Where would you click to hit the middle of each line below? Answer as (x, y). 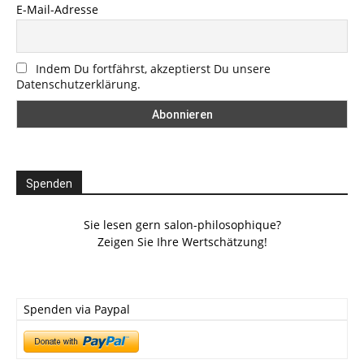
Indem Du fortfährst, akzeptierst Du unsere (153, 68)
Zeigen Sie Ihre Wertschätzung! (182, 241)
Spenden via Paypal (77, 309)
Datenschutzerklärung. (78, 84)
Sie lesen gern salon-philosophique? (182, 224)
